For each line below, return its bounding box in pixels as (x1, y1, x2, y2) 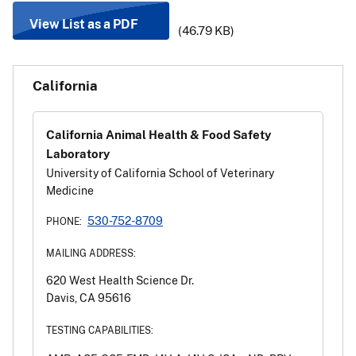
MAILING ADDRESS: (46, 246, 136, 259)
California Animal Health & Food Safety (46, 127, 271, 142)
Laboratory (46, 146, 110, 161)
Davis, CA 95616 (46, 290, 131, 304)
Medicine (46, 183, 94, 197)
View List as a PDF (29, 15, 138, 32)
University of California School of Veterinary (46, 165, 274, 180)
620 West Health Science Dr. (46, 273, 194, 287)
